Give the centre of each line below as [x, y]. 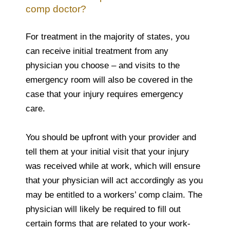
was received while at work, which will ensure [113, 166]
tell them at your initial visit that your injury [107, 151]
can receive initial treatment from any [97, 51]
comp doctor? [56, 9]
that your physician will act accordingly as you [114, 180]
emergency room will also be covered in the [109, 80]
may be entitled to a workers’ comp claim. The [114, 195]
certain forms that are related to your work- [108, 223]
